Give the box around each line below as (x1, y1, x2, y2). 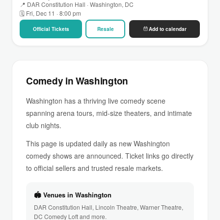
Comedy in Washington (26, 74, 128, 87)
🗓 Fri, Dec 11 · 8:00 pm (20, 8, 81, 17)
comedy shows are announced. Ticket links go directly (26, 150, 193, 161)
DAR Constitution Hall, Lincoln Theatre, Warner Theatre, (34, 202, 183, 211)
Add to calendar (148, 25, 187, 32)
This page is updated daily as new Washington (26, 138, 170, 148)
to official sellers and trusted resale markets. (26, 163, 163, 173)
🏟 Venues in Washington (34, 190, 111, 199)
